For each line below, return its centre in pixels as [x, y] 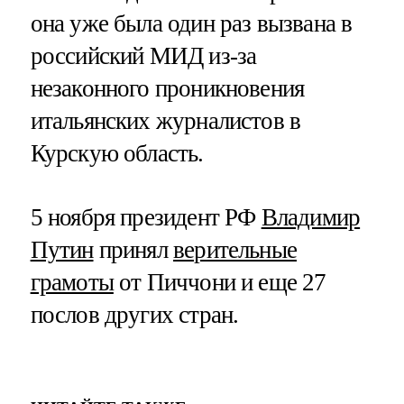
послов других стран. [134, 314]
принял [133, 249]
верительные [235, 249]
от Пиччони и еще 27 [220, 282]
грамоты [72, 282]
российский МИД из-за [143, 55]
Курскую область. [117, 153]
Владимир [311, 217]
